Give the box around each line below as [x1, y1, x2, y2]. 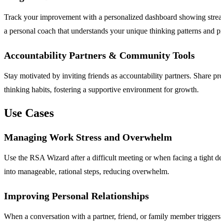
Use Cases [4, 107, 54, 120]
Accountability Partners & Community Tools [4, 50, 195, 61]
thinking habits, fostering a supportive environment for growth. [4, 85, 199, 94]
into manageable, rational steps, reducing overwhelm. [4, 167, 169, 176]
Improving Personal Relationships [4, 190, 149, 202]
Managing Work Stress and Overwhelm [4, 132, 172, 143]
